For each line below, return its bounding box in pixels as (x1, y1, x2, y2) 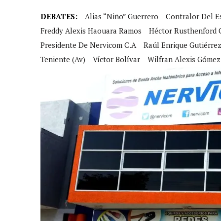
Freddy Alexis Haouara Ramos (40, 26, 142, 36)
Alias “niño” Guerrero (85, 11, 158, 21)
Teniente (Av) (40, 54, 85, 64)
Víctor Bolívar (93, 54, 140, 64)
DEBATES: (40, 11, 77, 21)
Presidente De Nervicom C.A (40, 40, 136, 50)
